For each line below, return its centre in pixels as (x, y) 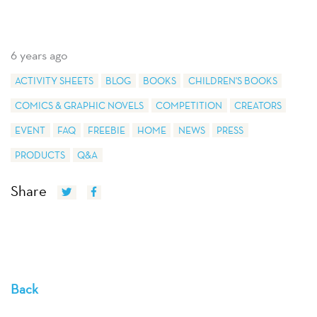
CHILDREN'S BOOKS (232, 80)
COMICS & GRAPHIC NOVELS (80, 105)
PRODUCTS (40, 155)
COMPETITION (189, 105)
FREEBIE (106, 130)
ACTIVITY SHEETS (54, 80)
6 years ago (39, 54)
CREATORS (258, 105)
